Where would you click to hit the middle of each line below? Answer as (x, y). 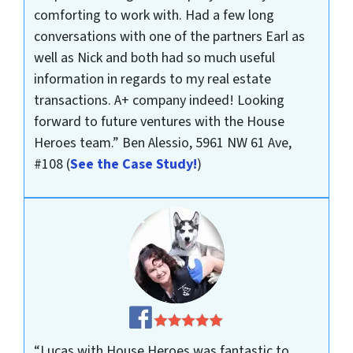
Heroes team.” (78, 143)
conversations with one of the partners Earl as (169, 37)
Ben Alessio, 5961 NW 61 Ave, (206, 143)
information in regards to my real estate (152, 80)
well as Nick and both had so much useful (154, 58)
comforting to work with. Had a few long (154, 16)
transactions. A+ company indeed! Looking (159, 101)
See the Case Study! (133, 165)
